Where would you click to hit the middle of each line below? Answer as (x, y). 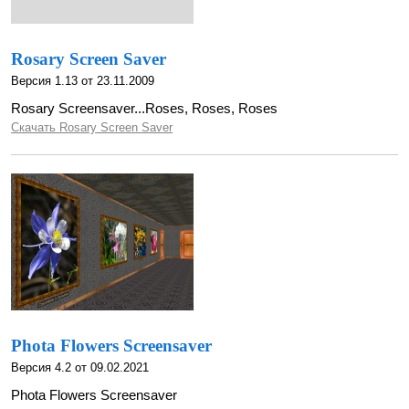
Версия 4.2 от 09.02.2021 (80, 367)
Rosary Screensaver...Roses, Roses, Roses (144, 108)
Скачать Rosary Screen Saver (92, 127)
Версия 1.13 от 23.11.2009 (83, 81)
